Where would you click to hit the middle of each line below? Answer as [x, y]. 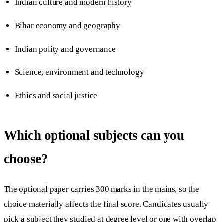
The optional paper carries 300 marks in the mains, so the [102, 189]
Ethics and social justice [56, 96]
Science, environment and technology [79, 72]
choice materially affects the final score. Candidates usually [106, 204]
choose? [26, 159]
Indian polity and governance [65, 49]
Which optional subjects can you [94, 136]
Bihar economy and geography [67, 25]
